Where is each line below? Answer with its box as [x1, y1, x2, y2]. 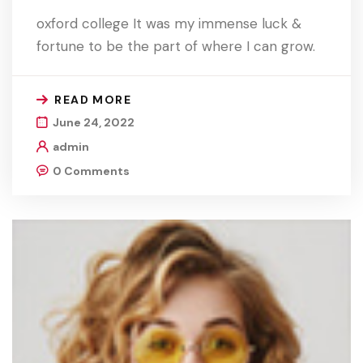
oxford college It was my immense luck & [36, 15, 301, 32]
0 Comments [53, 164, 130, 178]
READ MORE [54, 92, 132, 107]
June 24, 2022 [53, 115, 135, 130]
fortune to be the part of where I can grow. [36, 37, 315, 55]
